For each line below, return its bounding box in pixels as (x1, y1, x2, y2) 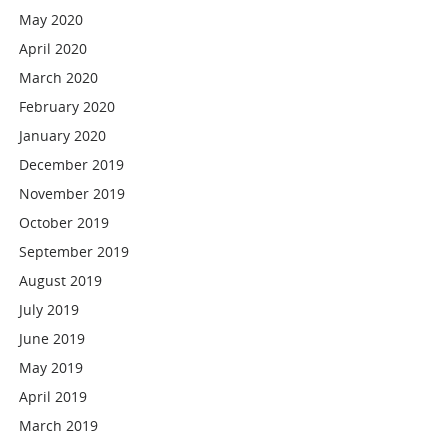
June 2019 (19, 329, 86, 348)
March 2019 (19, 416, 99, 435)
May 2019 (19, 358, 84, 377)
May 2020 (19, 10, 84, 29)
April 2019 (19, 387, 88, 406)
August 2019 (19, 271, 103, 290)
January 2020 (19, 126, 107, 145)
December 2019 (19, 155, 125, 174)
